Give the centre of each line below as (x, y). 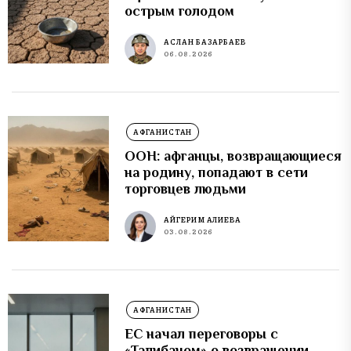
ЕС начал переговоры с (202, 333)
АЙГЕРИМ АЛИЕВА (203, 220)
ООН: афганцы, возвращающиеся (233, 156)
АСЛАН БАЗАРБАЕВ (205, 42)
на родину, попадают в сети (217, 172)
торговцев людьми (186, 188)
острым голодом (180, 11)
